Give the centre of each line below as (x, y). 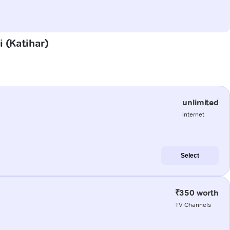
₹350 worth (197, 193)
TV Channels (193, 204)
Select (190, 155)
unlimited (200, 102)
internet (194, 114)
